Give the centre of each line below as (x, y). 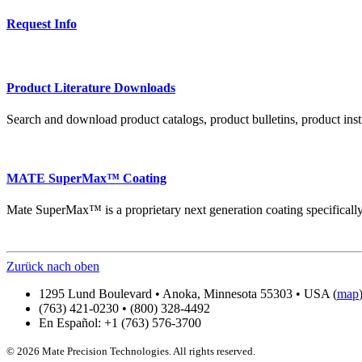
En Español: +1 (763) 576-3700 (120, 323)
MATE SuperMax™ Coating (86, 179)
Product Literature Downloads (91, 87)
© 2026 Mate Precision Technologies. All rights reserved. (131, 351)
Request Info (42, 23)
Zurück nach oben (53, 267)
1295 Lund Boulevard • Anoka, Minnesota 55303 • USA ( (188, 294)
